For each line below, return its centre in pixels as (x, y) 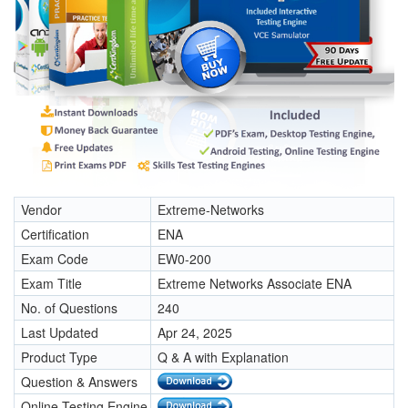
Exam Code (55, 259)
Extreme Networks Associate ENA (255, 284)
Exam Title (51, 284)
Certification (55, 235)
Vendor (41, 210)
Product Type (59, 357)
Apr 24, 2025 (195, 333)
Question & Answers (79, 382)
